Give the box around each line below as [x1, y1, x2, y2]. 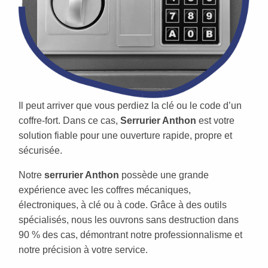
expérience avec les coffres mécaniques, [19, 185, 191, 196]
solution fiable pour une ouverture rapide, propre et [19, 130, 232, 141]
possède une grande [119, 170, 209, 181]
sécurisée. [19, 145, 62, 156]
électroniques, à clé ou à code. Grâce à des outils [19, 200, 227, 211]
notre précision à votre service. [19, 245, 148, 255]
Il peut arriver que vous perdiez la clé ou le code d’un [19, 100, 242, 111]
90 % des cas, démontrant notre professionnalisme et [19, 230, 242, 240]
